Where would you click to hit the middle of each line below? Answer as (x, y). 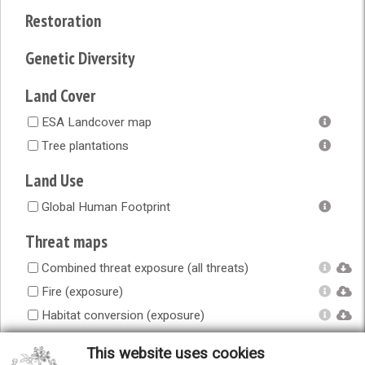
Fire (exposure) (83, 292)
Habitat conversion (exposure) (123, 316)
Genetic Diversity (80, 59)
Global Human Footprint (106, 207)
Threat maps (67, 242)
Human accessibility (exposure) (126, 339)
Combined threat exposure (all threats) (145, 268)
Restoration (64, 21)
